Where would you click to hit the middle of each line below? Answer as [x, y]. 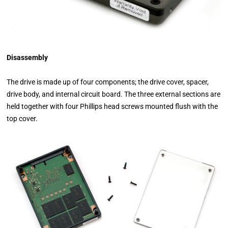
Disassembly [27, 57]
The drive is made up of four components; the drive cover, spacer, [108, 82]
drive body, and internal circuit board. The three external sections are [114, 94]
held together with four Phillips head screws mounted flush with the [112, 106]
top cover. [22, 118]
